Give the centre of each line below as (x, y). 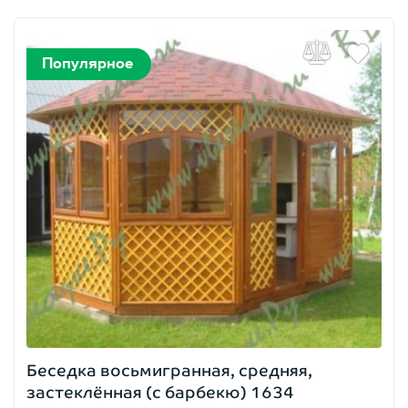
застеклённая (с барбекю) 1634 (160, 392)
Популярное (87, 63)
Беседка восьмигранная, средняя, (169, 370)
